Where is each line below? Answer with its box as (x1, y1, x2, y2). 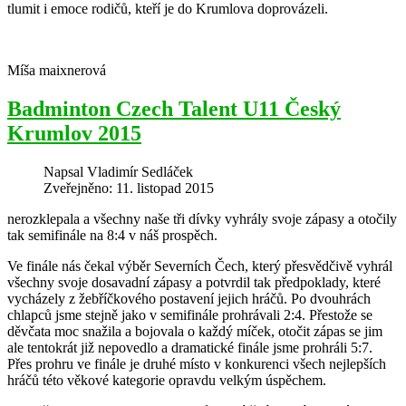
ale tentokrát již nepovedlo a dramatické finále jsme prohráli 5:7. (7, 339, 372, 355)
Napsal (43, 163, 87, 179)
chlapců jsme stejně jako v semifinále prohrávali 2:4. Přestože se (7, 306, 372, 323)
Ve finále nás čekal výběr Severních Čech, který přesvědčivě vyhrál (7, 257, 392, 274)
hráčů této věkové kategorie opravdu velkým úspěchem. (7, 372, 326, 388)
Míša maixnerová (7, 62, 106, 78)
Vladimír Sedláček (87, 163, 193, 179)
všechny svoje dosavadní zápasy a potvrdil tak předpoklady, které (7, 274, 381, 290)
